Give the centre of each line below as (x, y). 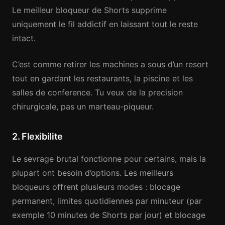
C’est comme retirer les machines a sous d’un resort (110, 64)
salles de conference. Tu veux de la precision (97, 92)
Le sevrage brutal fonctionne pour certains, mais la (109, 159)
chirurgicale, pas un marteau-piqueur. (83, 106)
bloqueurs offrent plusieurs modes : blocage (96, 187)
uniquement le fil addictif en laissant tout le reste (105, 24)
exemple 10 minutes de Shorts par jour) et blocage (109, 215)
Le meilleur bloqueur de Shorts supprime (89, 10)
